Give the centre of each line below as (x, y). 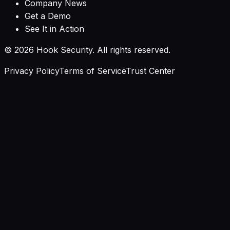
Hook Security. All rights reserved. (102, 50)
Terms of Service (92, 71)
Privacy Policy (32, 71)
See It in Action (54, 29)
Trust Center (150, 71)
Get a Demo (48, 16)
